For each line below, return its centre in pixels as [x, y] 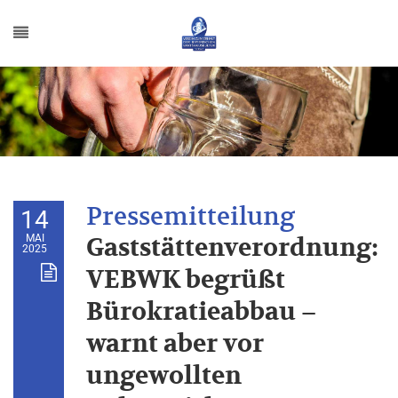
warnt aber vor [175, 344]
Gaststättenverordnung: [232, 248]
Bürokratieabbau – [201, 312]
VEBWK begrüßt [186, 280]
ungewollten [164, 376]
